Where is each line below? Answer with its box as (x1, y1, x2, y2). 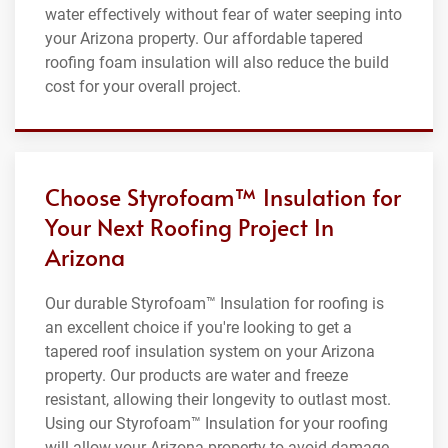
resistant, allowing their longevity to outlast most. (45, 389, 391, 409)
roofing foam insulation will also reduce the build (45, 52, 389, 72)
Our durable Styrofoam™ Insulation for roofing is (45, 293, 384, 313)
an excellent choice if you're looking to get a (45, 317, 352, 337)
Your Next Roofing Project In (45, 210, 334, 242)
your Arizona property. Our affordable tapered (45, 28, 363, 48)
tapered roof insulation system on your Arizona (45, 341, 375, 361)
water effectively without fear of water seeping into (45, 4, 402, 24)
